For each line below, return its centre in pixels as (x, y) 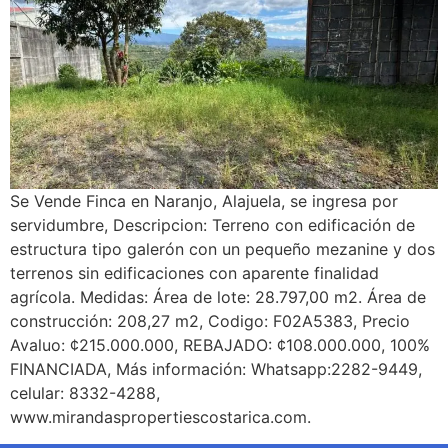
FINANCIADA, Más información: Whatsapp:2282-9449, (216, 369)
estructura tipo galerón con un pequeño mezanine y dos (222, 249)
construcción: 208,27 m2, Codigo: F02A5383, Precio (210, 321)
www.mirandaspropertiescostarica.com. (160, 417)
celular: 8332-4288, (85, 393)
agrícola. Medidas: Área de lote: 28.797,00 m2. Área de (218, 297)
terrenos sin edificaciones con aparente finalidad (194, 273)
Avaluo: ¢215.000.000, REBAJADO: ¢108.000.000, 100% (220, 345)
